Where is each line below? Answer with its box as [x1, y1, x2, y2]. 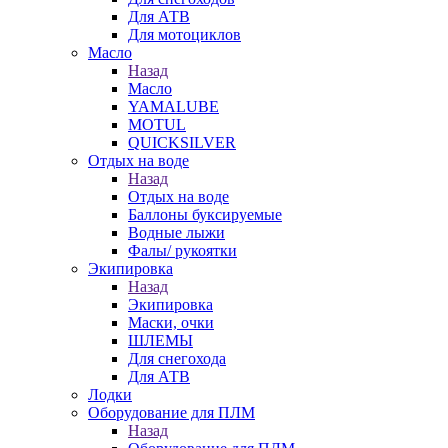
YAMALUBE [128, 98, 219, 115]
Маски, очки [128, 314, 214, 331]
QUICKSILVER [128, 134, 236, 151]
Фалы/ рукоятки [128, 242, 237, 259]
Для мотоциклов [128, 26, 241, 43]
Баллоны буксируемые [128, 206, 282, 223]
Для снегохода [128, 350, 226, 367]
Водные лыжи [128, 224, 225, 241]
